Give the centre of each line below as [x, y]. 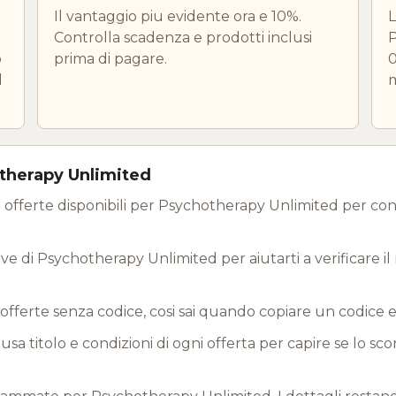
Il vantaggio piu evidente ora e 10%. [178, 16]
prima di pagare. [110, 58]
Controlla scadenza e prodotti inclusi [183, 37]
